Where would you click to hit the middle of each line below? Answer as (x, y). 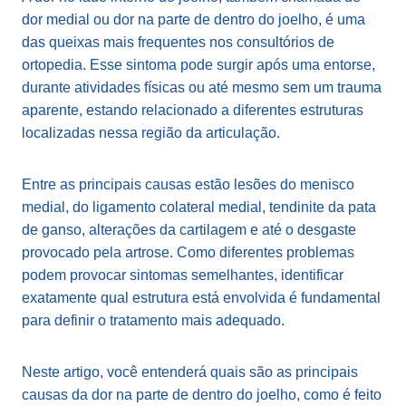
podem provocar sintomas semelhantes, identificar (183, 275)
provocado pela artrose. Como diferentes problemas (188, 252)
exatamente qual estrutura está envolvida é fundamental (201, 298)
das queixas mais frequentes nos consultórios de (178, 42)
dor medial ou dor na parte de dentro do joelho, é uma (193, 19)
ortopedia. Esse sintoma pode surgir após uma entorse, (198, 65)
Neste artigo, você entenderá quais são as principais (190, 372)
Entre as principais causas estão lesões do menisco (188, 184)
